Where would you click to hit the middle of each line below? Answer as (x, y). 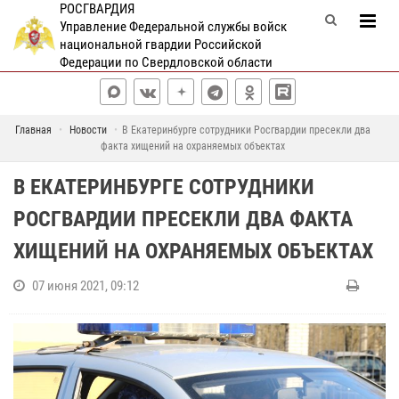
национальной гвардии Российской (160, 45)
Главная (33, 130)
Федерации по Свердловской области (166, 62)
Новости (88, 130)
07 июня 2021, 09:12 (85, 286)
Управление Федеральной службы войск (173, 27)
